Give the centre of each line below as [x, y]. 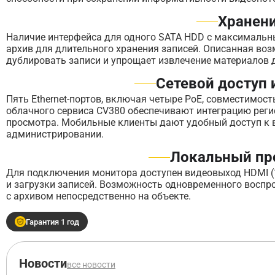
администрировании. [55, 134]
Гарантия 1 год [52, 222]
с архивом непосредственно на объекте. [99, 196]
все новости [91, 265]
